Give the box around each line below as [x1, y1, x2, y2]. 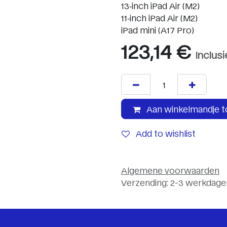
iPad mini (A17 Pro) [121, 25, 194, 35]
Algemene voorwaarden [121, 165, 219, 175]
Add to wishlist [136, 128, 196, 139]
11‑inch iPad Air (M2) [121, 13, 198, 23]
